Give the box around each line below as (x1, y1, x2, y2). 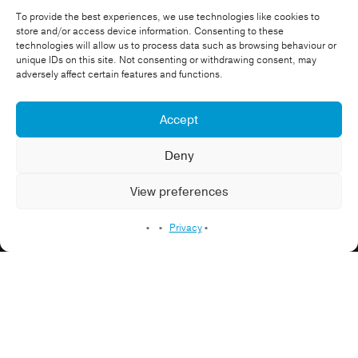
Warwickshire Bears (13, 112, 129, 129)
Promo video (13, 195, 85, 213)
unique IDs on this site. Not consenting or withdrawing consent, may (16, 54, 316, 66)
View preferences (129, 183, 229, 200)
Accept (160, 111, 198, 128)
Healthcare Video (226, 131, 325, 149)
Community (97, 131, 165, 149)
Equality (172, 131, 219, 149)
